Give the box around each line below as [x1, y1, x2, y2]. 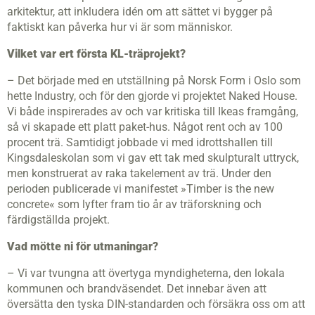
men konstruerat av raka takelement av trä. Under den [7, 167, 271, 181]
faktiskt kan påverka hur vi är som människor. [7, 20, 233, 34]
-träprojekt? [124, 47, 186, 61]
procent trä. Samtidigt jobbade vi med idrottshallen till [7, 136, 273, 150]
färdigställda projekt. [7, 213, 112, 227]
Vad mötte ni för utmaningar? [7, 240, 158, 254]
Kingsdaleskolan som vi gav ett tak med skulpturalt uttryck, [7, 151, 299, 165]
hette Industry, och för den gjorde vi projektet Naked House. [7, 89, 297, 103]
